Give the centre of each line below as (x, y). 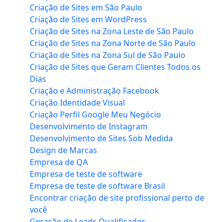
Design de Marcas (63, 150)
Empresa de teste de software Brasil (97, 186)
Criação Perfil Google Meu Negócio (95, 115)
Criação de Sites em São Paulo (86, 8)
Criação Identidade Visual (77, 103)
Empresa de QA (59, 162)
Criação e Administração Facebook (94, 91)
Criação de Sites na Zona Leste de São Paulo (112, 31)
